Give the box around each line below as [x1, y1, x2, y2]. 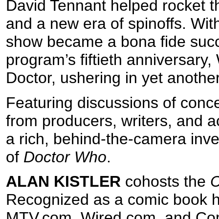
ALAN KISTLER [6, 172, 121, 190]
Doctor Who [23, 148, 107, 166]
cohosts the [121, 172, 210, 190]
